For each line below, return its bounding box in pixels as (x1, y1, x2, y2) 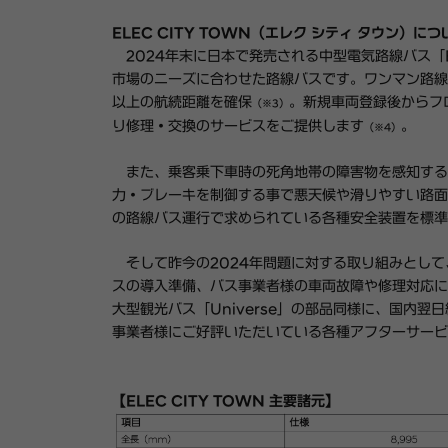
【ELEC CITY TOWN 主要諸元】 (112, 394, 339, 409)
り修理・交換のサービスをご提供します (112, 119, 364, 134)
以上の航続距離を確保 (112, 95, 252, 110)
